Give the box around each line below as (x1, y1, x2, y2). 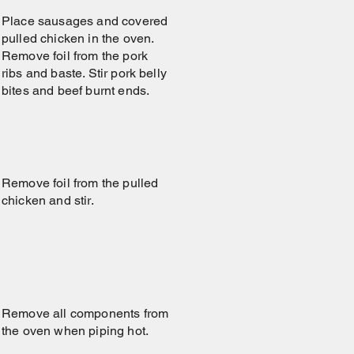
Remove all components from (2, 306, 169, 321)
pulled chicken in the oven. (2, 31, 154, 46)
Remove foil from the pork (2, 48, 149, 63)
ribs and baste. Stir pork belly (2, 66, 167, 81)
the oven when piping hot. (2, 323, 149, 338)
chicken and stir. (2, 193, 94, 208)
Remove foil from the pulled (2, 175, 159, 190)
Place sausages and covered (2, 13, 168, 28)
